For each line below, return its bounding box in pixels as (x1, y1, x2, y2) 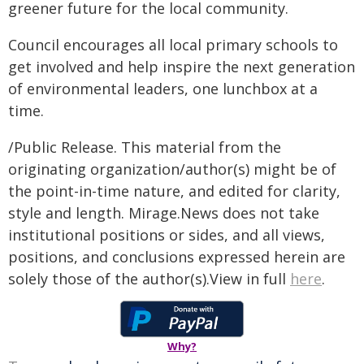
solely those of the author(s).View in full (8, 269, 290, 288)
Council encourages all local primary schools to (8, 35, 338, 54)
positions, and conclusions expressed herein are (8, 247, 345, 266)
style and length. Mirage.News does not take (8, 203, 319, 223)
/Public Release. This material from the (8, 137, 281, 157)
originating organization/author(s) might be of (8, 159, 336, 179)
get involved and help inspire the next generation (8, 57, 355, 76)
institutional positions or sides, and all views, (8, 225, 325, 245)
